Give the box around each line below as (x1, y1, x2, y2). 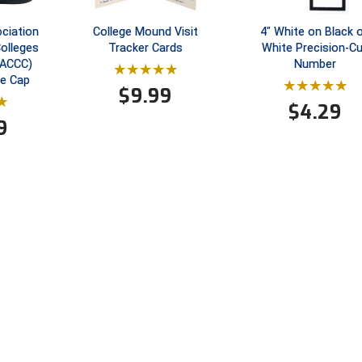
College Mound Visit (92, 24, 198, 39)
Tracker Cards (107, 40, 183, 55)
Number (293, 57, 336, 71)
